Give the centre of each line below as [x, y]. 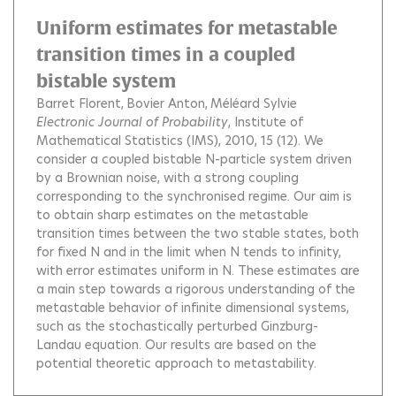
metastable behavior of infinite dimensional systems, [193, 307]
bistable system [106, 80]
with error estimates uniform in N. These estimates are [198, 270]
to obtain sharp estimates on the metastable [172, 214]
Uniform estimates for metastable [187, 27]
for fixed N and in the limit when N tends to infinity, [189, 251]
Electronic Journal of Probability [132, 122]
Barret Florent [79, 103]
